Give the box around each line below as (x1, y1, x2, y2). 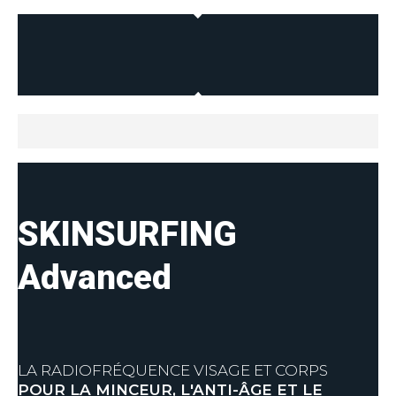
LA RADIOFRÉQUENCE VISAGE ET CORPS (18, 362, 328, 380)
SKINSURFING (18, 214, 237, 255)
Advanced (18, 257, 171, 298)
